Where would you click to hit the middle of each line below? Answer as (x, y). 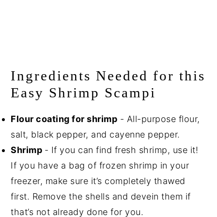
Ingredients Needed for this (108, 76)
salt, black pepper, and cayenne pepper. (95, 135)
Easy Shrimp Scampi (84, 93)
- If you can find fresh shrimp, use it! (121, 150)
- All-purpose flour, (159, 119)
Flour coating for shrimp (64, 119)
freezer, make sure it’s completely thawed (98, 181)
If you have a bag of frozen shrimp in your (100, 166)
